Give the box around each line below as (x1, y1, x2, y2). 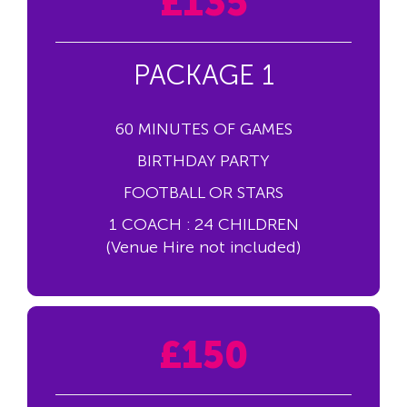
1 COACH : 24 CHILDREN (108, 214, 299, 235)
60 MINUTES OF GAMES (114, 119, 293, 140)
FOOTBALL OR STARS (124, 183, 283, 203)
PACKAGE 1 (133, 59, 274, 93)
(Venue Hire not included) (106, 237, 301, 258)
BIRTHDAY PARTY (137, 151, 270, 172)
